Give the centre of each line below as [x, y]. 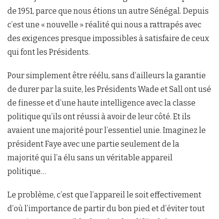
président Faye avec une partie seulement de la [93, 144]
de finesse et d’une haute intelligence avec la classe [101, 103]
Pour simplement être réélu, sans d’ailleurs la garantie [107, 76]
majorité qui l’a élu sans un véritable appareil [90, 158]
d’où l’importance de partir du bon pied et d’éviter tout [106, 209]
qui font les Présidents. [49, 52]
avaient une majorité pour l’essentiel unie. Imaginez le [107, 131]
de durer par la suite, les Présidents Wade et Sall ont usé [109, 89]
